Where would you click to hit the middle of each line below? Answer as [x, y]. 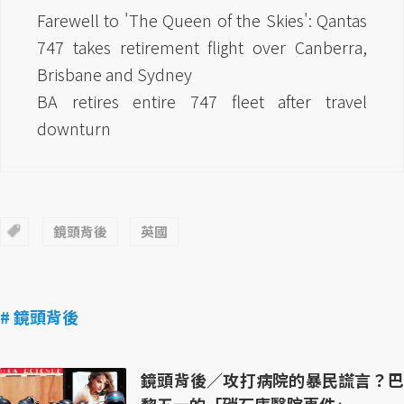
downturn [74, 129]
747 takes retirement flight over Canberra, [202, 47]
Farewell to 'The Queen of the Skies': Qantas [202, 20]
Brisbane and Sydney [115, 74]
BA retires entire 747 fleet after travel [202, 101]
